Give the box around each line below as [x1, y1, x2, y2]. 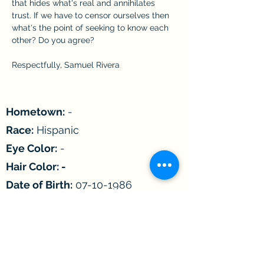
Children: [6, 233, 52, 246]
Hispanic [34, 123, 79, 136]
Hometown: [6, 105, 65, 118]
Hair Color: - [6, 160, 66, 173]
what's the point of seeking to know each [12, 22, 171, 32]
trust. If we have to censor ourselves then [12, 10, 171, 20]
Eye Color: [6, 141, 57, 154]
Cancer [97, 214, 133, 227]
